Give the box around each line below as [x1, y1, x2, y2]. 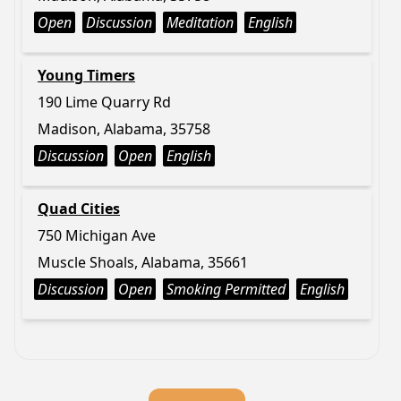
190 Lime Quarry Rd [38, 92, 171, 112]
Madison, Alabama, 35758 [38, 119, 210, 139]
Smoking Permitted [166, 279, 286, 299]
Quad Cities [38, 199, 120, 218]
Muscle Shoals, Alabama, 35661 [38, 252, 248, 272]
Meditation [166, 13, 234, 32]
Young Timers [38, 65, 135, 85]
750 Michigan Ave [38, 226, 156, 245]
